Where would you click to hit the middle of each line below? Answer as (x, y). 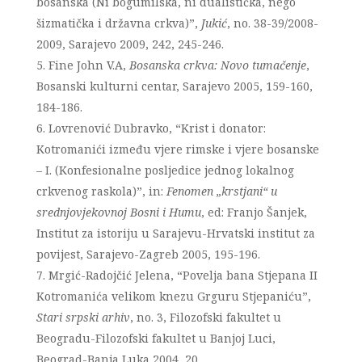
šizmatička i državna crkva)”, (118, 23)
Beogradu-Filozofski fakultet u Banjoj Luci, (156, 338)
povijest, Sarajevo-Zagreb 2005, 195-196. (148, 254)
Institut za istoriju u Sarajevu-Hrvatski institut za (175, 233)
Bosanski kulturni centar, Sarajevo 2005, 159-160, (174, 86)
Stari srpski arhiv (83, 317)
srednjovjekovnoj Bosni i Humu (118, 212)
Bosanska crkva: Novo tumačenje (217, 65)
